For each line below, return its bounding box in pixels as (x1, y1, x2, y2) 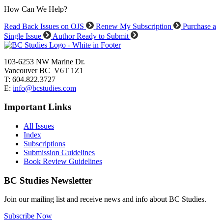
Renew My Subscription (95, 22, 173, 30)
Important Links (4, 102, 71, 112)
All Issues (24, 121, 54, 130)
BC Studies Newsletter (4, 175, 92, 186)
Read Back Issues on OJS (4, 22, 86, 30)
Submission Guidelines (24, 148, 95, 157)
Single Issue (4, 31, 43, 40)
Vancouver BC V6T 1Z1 (4, 66, 83, 75)
